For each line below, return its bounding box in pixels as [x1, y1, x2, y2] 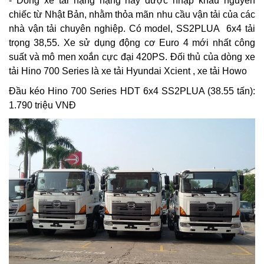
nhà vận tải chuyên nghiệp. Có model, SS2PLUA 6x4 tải [9, 23, 255, 34]
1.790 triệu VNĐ [9, 100, 76, 110]
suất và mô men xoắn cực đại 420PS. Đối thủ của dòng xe [9, 51, 255, 62]
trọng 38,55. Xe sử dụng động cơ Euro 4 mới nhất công [9, 37, 255, 48]
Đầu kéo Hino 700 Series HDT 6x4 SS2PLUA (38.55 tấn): [9, 85, 255, 96]
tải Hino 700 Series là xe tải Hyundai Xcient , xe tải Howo [9, 65, 247, 76]
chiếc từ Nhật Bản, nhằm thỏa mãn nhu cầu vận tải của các [9, 9, 255, 19]
